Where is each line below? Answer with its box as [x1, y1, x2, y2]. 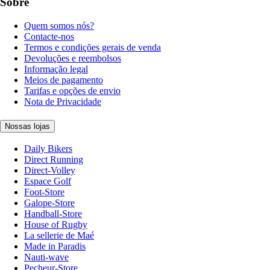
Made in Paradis [24, 241, 86, 252]
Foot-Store [24, 187, 64, 198]
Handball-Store [24, 209, 82, 219]
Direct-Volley [24, 165, 75, 176]
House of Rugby [24, 219, 87, 230]
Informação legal [24, 63, 88, 74]
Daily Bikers [24, 143, 72, 154]
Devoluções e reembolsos [24, 52, 121, 63]
